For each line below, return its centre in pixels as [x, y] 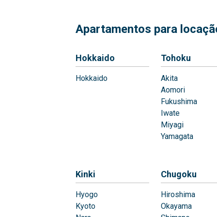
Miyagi [172, 125]
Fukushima [179, 101]
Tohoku [176, 58]
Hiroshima [178, 194]
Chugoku [179, 174]
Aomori [173, 90]
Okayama [176, 206]
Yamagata [177, 136]
